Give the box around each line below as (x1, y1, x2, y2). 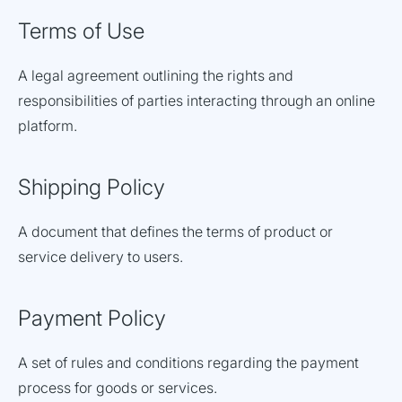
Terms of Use (18, 18, 144, 44)
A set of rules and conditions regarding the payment (18, 354, 359, 371)
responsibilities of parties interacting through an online (18, 92, 375, 109)
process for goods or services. (18, 379, 217, 397)
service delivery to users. (18, 248, 183, 266)
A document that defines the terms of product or (18, 223, 333, 240)
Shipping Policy (18, 174, 165, 200)
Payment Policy (18, 305, 166, 331)
